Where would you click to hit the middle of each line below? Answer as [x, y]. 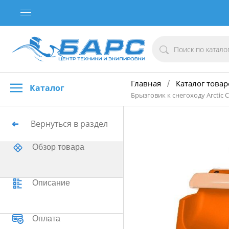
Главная [146, 83]
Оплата [46, 219]
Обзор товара [58, 147]
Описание [51, 183]
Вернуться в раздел [69, 124]
